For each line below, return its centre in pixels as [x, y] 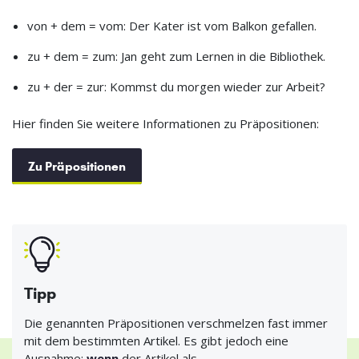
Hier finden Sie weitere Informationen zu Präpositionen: [165, 124]
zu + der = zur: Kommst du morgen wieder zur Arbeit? [176, 87]
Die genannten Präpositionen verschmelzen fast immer [176, 323]
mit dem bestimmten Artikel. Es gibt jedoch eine [156, 341]
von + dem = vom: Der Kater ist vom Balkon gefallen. [171, 26]
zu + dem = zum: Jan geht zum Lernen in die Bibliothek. [176, 56]
